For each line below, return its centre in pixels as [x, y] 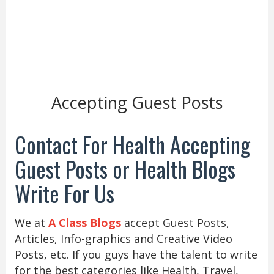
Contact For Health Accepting [132, 144]
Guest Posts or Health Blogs [125, 168]
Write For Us [64, 193]
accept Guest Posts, [175, 222]
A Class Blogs [84, 222]
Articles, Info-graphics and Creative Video [123, 238]
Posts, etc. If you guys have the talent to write [136, 254]
